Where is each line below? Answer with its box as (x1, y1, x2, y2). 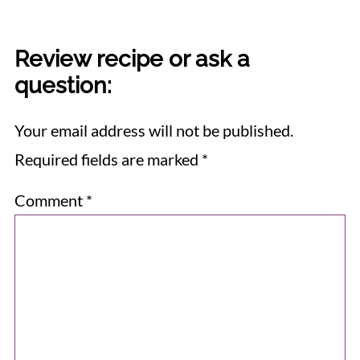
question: (14, 72, 112, 98)
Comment (14, 190, 86, 210)
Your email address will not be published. (14, 120, 293, 140)
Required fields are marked (14, 149, 202, 169)
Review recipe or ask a (14, 45, 250, 72)
